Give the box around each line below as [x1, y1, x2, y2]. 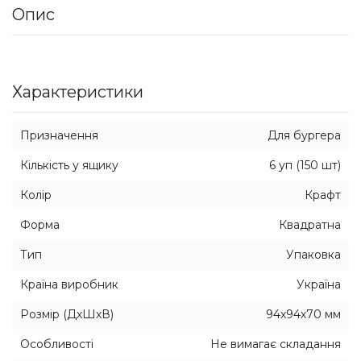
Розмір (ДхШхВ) [20, 307, 114, 322]
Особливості [20, 337, 93, 351]
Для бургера [268, 128, 341, 143]
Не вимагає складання [210, 337, 341, 351]
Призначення [20, 128, 98, 143]
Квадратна [279, 218, 341, 232]
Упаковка [286, 247, 341, 262]
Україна [297, 277, 341, 292]
